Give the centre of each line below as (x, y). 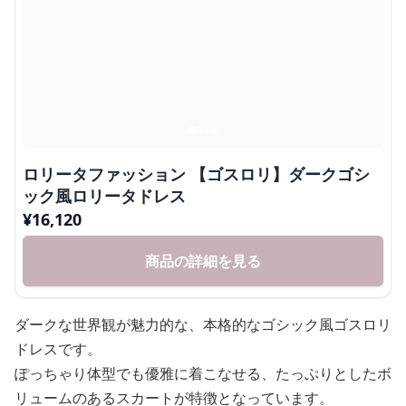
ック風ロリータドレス (104, 195)
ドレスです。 (58, 348)
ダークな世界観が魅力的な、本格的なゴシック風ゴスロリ (203, 324)
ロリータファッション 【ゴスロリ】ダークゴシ (196, 174)
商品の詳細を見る (203, 261)
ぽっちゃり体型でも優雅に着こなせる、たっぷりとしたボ (203, 373)
